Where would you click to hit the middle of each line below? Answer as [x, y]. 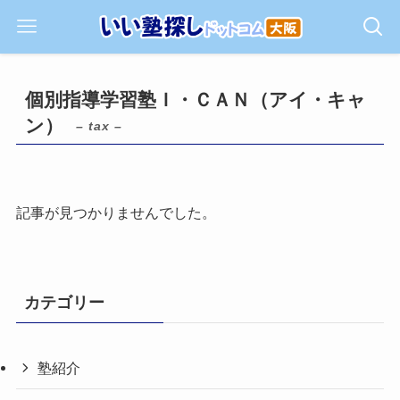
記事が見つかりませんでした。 [116, 213]
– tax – [100, 126]
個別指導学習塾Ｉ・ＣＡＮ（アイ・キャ [196, 100]
